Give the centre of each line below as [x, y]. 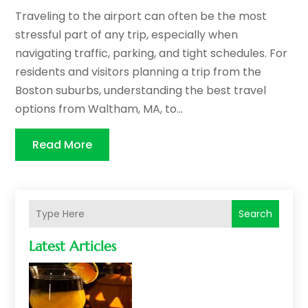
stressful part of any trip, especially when [127, 35]
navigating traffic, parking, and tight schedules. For [152, 54]
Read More [63, 145]
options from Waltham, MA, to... [99, 109]
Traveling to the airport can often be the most [141, 16]
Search [255, 214]
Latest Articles [73, 247]
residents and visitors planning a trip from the [139, 72]
